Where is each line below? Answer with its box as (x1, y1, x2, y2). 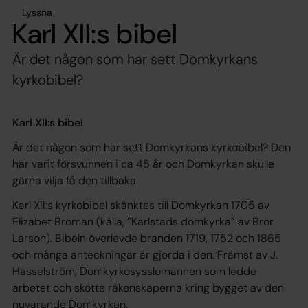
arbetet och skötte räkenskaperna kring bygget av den (12, 280, 284, 295)
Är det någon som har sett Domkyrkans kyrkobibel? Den (12, 140, 291, 155)
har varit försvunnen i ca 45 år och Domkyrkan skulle (12, 156, 274, 171)
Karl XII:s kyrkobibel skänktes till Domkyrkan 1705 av (12, 197, 269, 212)
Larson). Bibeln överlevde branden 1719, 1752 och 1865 (12, 230, 281, 245)
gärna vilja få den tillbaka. (12, 173, 138, 188)
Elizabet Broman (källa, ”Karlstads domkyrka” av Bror (12, 214, 274, 229)
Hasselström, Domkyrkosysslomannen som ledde (12, 263, 256, 278)
